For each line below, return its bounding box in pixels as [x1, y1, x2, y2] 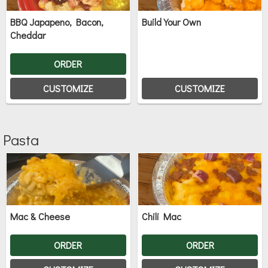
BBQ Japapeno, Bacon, [10, 16, 103, 29]
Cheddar [10, 29, 45, 42]
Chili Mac [142, 210, 182, 223]
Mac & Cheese [10, 210, 70, 223]
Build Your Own [142, 16, 202, 29]
